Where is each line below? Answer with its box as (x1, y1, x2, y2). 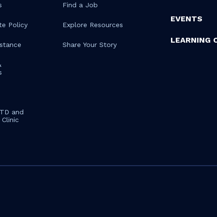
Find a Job (62, 1, 98, 9)
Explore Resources (62, 21, 123, 29)
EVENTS (170, 14, 202, 23)
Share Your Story (62, 41, 117, 48)
